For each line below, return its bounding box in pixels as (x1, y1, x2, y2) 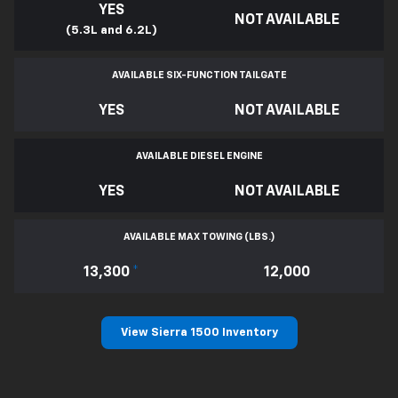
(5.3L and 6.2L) (65, 24, 157, 37)
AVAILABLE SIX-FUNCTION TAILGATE (111, 70, 287, 81)
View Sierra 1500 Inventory (120, 327, 278, 339)
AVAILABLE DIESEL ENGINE (135, 151, 263, 162)
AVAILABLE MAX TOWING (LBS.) (123, 232, 275, 243)
